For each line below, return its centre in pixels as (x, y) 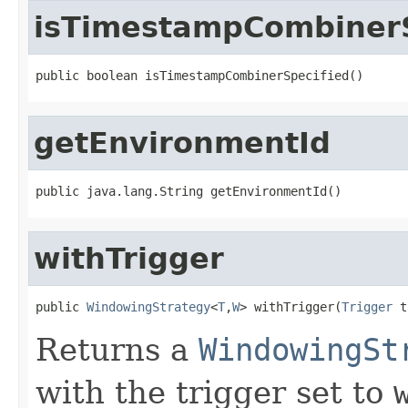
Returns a (117, 349)
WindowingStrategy (148, 306)
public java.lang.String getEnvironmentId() (189, 191)
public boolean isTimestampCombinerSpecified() (199, 75)
